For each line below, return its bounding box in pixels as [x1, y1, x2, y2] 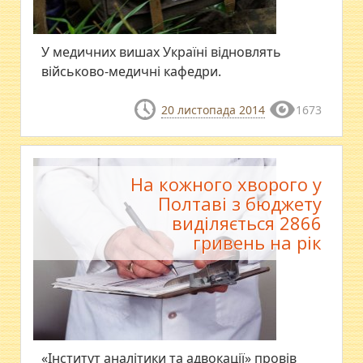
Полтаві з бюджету [157, 190, 322, 216]
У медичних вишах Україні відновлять [41, 42, 282, 61]
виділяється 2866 [171, 210, 322, 235]
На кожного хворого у [130, 171, 322, 196]
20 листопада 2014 [160, 101, 265, 117]
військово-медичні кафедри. [41, 62, 222, 80]
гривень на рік [192, 229, 322, 254]
